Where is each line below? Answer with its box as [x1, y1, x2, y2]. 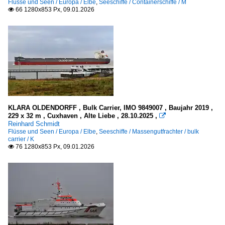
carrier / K [8, 136, 34, 143]
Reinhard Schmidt [8, 120, 60, 128]
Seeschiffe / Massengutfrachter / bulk [99, 128, 199, 136]
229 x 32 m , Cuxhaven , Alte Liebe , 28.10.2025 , [8, 112, 159, 120]
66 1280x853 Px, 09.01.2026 [14, 6, 94, 14]
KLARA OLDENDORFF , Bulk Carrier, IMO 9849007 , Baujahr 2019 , [8, 104, 213, 112]
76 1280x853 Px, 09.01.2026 [14, 143, 94, 151]
